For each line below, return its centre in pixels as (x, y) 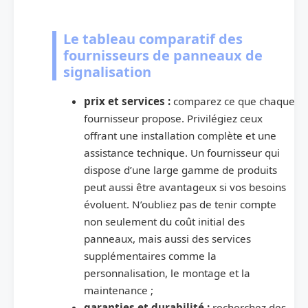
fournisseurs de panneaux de (163, 55)
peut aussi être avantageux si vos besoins (185, 187)
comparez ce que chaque (232, 101)
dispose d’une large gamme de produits (180, 169)
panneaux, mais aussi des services (167, 238)
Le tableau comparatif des (153, 38)
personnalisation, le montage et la (167, 273)
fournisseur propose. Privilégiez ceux (173, 118)
